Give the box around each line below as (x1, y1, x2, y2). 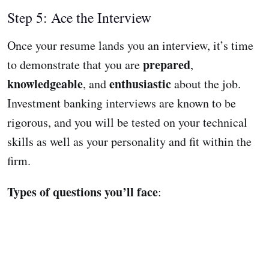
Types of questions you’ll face (7, 183, 158, 201)
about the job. (171, 76, 241, 92)
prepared (143, 56, 190, 74)
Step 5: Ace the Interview (7, 8, 151, 28)
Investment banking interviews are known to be (7, 95, 236, 112)
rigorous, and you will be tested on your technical (7, 114, 247, 131)
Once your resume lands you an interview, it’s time (7, 37, 253, 54)
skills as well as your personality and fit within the (7, 133, 252, 150)
